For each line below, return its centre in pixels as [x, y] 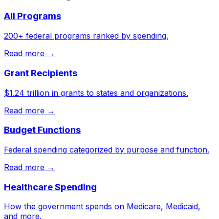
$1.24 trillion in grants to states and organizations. [96, 93]
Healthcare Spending [50, 187]
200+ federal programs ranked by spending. [86, 36]
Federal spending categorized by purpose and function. [107, 150]
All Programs [33, 16]
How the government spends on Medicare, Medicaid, [102, 207]
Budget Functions [42, 130]
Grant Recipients [41, 73]
